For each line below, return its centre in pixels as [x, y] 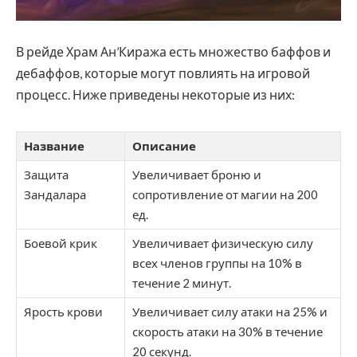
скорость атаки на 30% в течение [228, 331]
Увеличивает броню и [197, 174]
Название [54, 145]
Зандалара [55, 194]
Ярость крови [63, 311]
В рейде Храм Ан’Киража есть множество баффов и [173, 51]
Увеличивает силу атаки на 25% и [230, 311]
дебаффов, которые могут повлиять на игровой [163, 73]
